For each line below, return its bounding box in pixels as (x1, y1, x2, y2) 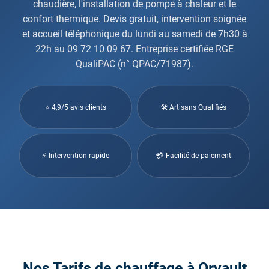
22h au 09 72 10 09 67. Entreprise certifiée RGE (35, 43, 234, 55)
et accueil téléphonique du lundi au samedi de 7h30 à (22, 28, 247, 40)
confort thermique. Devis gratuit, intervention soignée (23, 13, 246, 25)
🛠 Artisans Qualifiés (160, 103, 226, 112)
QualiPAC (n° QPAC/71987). (76, 58, 193, 70)
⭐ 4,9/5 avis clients (45, 103, 106, 112)
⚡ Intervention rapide (42, 151, 109, 160)
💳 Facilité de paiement (156, 151, 231, 160)
